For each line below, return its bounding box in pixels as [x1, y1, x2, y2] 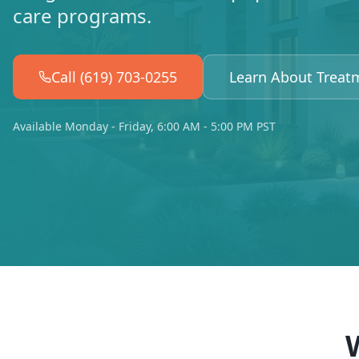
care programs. [13, 2, 151, 29]
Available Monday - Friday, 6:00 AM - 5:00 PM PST [13, 119, 276, 134]
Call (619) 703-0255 [51, 67, 177, 87]
